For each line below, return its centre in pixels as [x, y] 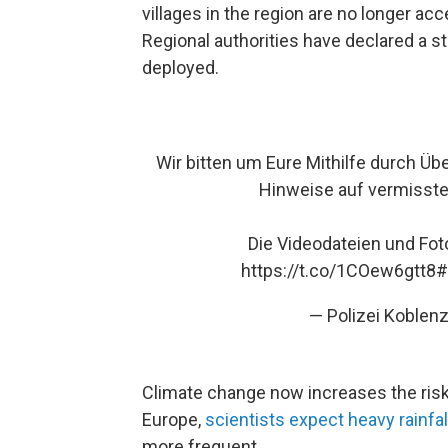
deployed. [180, 67]
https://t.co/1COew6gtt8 [338, 270]
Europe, [173, 419]
